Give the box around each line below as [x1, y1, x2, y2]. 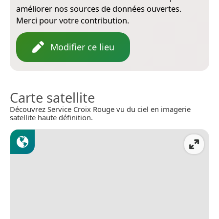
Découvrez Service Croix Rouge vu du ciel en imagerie [10, 104, 191, 114]
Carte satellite [10, 88, 95, 107]
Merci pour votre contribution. [16, 14, 129, 26]
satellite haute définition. [10, 112, 93, 122]
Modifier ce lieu [50, 41, 114, 53]
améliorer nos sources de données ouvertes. [16, 2, 181, 14]
